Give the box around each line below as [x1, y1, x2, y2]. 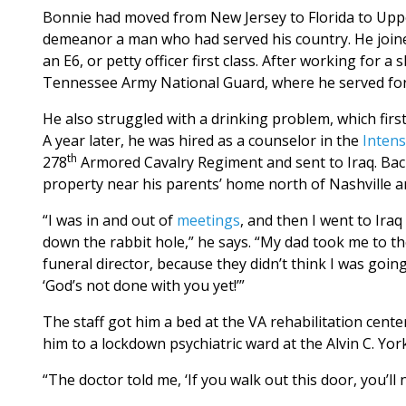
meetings [177, 210, 240, 231]
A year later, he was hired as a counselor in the [43, 130, 362, 151]
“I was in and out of [43, 210, 177, 231]
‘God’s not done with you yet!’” [43, 275, 245, 296]
